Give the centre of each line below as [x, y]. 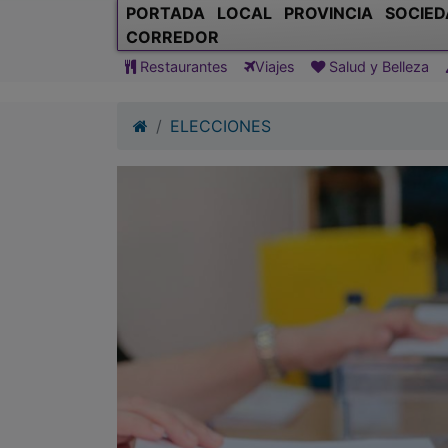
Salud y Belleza [377, 66]
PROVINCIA [328, 12]
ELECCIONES [220, 125]
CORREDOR [172, 36]
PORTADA [165, 12]
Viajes [275, 66]
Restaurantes [182, 66]
